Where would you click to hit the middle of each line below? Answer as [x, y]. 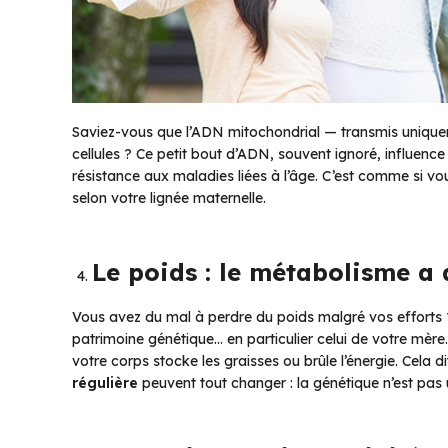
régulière [105, 383]
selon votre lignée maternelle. [169, 198]
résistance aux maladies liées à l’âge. [197, 176]
